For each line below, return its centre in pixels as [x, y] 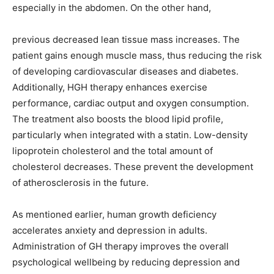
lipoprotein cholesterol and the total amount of [113, 151]
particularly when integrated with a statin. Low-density [130, 135]
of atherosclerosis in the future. [80, 183]
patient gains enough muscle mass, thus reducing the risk [137, 55]
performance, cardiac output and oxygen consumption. [131, 103]
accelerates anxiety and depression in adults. [110, 230]
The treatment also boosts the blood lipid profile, [118, 119]
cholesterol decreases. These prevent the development [133, 167]
